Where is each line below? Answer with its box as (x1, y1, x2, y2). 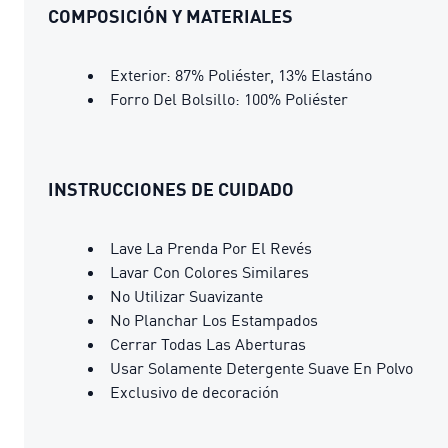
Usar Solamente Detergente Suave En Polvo (110, 357, 413, 378)
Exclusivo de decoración (110, 381, 279, 402)
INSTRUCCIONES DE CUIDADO (48, 177, 294, 200)
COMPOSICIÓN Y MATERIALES (48, 4, 293, 27)
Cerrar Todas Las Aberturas (110, 333, 306, 354)
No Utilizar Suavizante (110, 285, 263, 306)
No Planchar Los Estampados (110, 309, 318, 330)
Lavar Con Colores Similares (110, 261, 309, 282)
